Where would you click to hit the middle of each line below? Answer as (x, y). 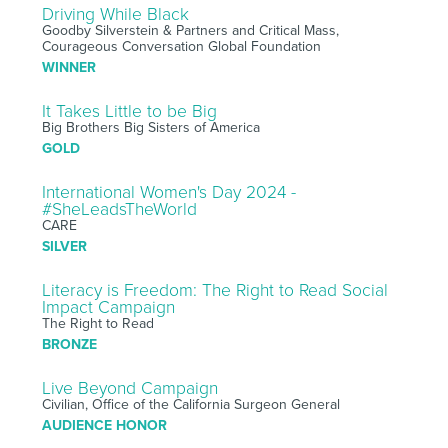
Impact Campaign (108, 307)
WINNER (68, 67)
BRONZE (69, 344)
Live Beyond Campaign (129, 388)
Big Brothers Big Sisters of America (150, 127)
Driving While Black (115, 14)
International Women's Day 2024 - (168, 192)
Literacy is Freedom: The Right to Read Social (214, 290)
